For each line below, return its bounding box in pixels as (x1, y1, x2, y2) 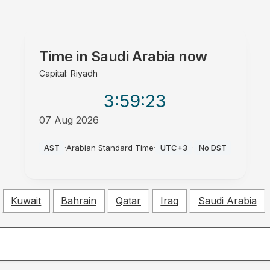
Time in (39, 48, 91, 65)
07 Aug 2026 (39, 114, 99, 126)
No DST (198, 143, 227, 152)
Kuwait (11, 195, 42, 207)
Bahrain (60, 195, 96, 207)
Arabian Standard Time (66, 143, 154, 152)
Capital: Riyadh (39, 68, 98, 78)
